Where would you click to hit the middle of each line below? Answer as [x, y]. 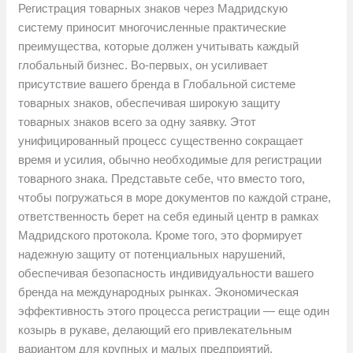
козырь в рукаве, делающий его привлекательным [155, 330]
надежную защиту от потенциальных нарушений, [152, 255]
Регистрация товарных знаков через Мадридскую [153, 9]
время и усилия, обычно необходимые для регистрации [170, 160]
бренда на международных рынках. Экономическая [159, 292]
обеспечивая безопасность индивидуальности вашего [166, 273]
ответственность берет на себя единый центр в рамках [169, 217]
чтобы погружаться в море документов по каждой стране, [175, 198]
